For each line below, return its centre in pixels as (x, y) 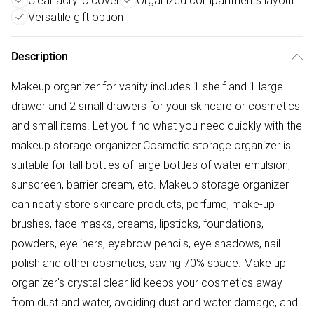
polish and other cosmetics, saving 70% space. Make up (149, 263)
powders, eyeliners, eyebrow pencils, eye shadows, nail (146, 243)
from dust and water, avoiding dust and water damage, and (155, 302)
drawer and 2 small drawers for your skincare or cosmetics (156, 106)
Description (40, 56)
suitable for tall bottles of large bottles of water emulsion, (151, 165)
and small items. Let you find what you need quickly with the (157, 125)
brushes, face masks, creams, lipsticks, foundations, (137, 224)
